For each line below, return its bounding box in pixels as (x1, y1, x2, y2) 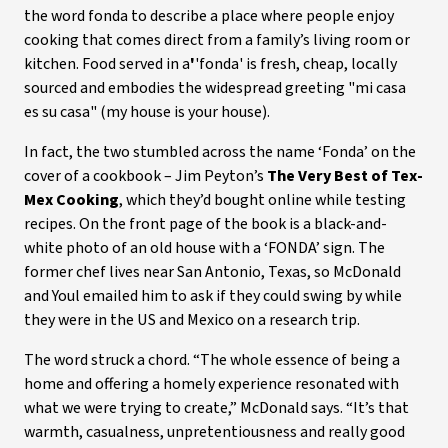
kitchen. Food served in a (24, 53, 190, 75)
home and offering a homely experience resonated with (24, 373, 399, 395)
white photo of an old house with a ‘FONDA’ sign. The (24, 237, 385, 259)
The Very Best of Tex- (267, 165, 423, 187)
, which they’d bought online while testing (119, 189, 406, 211)
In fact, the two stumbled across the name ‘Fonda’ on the (24, 141, 416, 163)
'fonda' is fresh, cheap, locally (195, 53, 397, 75)
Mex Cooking (24, 189, 119, 211)
